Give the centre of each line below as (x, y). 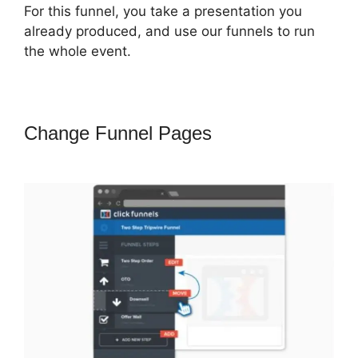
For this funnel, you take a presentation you (163, 11)
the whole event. (78, 51)
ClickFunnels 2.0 (94, 155)
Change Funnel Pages (121, 133)
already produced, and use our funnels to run (169, 31)
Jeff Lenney (267, 133)
